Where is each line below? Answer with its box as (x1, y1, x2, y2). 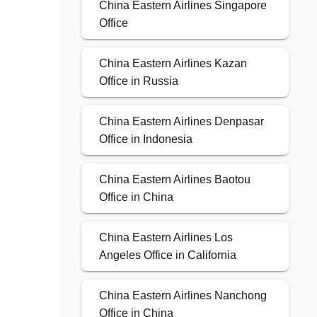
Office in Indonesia (98, 133, 192, 146)
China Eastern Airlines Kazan (98, 57, 247, 70)
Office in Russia (98, 75, 178, 88)
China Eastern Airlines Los (98, 231, 233, 244)
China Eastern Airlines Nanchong (98, 289, 267, 302)
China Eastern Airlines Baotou (98, 173, 250, 186)
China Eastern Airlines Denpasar (98, 115, 264, 128)
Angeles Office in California (98, 249, 236, 262)
